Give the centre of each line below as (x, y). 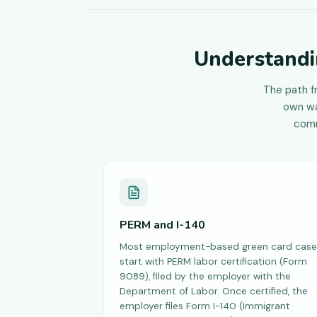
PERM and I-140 (162, 225)
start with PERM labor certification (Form (213, 261)
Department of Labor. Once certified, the (214, 291)
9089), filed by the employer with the (205, 276)
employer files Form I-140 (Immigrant (205, 306)
